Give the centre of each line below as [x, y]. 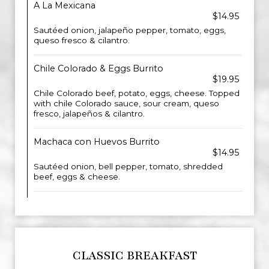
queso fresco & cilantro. [82, 40]
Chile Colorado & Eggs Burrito [98, 68]
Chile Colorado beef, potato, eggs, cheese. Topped [137, 93]
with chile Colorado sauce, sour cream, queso [126, 103]
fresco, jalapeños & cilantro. [89, 113]
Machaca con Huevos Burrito [97, 142]
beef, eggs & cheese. [77, 177]
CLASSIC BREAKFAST [134, 255]
